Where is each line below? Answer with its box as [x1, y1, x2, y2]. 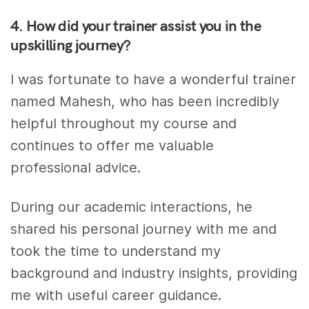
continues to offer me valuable [10, 137, 215, 154]
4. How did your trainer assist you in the [10, 16, 261, 36]
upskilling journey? [10, 35, 131, 55]
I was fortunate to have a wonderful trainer [10, 71, 297, 88]
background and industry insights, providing [10, 265, 298, 282]
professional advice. [10, 159, 141, 177]
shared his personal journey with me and [10, 221, 277, 238]
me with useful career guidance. [10, 287, 226, 304]
